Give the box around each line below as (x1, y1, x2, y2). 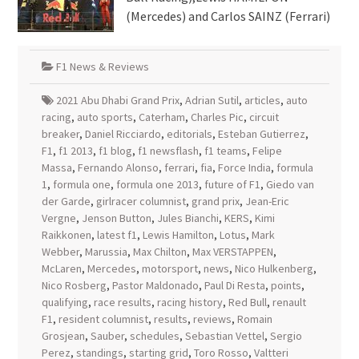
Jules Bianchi (156, 211, 219, 225)
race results (93, 295, 151, 309)
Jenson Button (81, 211, 151, 225)
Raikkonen (41, 228, 91, 242)
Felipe (252, 143, 282, 158)
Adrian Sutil (184, 93, 239, 107)
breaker (41, 127, 79, 141)
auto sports (76, 110, 133, 124)
